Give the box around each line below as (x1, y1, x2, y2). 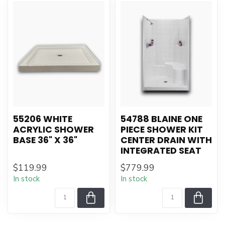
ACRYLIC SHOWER (13, 124, 94, 136)
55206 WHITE (13, 113, 72, 125)
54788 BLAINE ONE (121, 113, 202, 125)
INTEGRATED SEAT (121, 145, 201, 157)
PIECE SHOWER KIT (121, 124, 203, 136)
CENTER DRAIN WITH (121, 134, 212, 146)
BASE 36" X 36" (13, 134, 77, 146)
